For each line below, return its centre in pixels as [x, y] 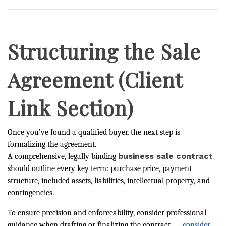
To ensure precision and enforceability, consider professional [107, 213]
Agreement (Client [95, 79]
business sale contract [165, 156]
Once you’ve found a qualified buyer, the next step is [94, 132]
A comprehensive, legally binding [63, 156]
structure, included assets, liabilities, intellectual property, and [109, 181]
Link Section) [71, 108]
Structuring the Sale [104, 51]
